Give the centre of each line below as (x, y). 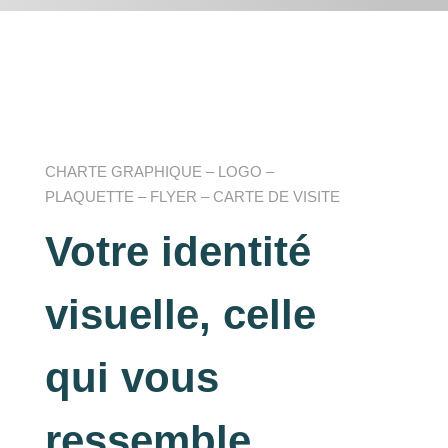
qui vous (131, 377)
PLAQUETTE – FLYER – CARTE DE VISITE (192, 196)
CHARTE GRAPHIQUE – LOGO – (159, 171)
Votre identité (177, 251)
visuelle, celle (180, 314)
